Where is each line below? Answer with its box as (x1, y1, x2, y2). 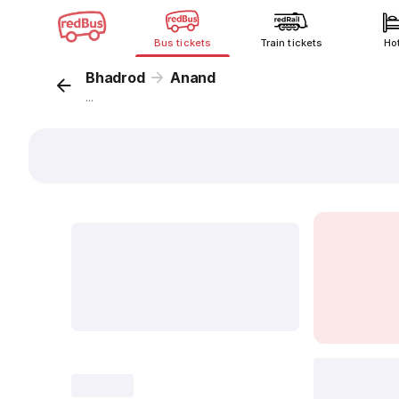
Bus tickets (154, 37, 211, 49)
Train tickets (260, 37, 322, 49)
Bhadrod (85, 69, 145, 86)
